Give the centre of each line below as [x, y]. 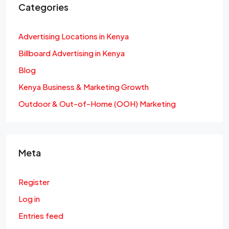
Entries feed [41, 215]
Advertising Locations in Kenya [74, 36]
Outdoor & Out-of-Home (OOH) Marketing [97, 103]
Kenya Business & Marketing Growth [84, 86]
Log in [29, 198]
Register [34, 181]
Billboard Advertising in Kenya [72, 53]
